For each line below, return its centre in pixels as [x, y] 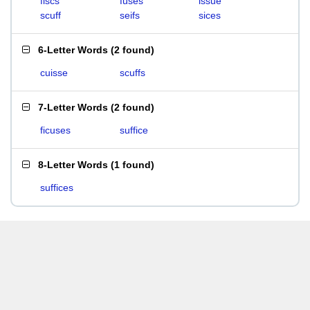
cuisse [54, 73]
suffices [57, 188]
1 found [133, 165]
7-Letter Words [73, 107]
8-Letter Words [73, 165]
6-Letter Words [73, 50]
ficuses [55, 130]
